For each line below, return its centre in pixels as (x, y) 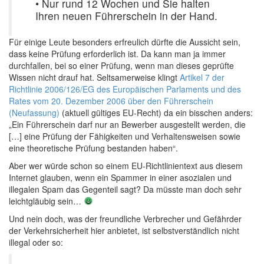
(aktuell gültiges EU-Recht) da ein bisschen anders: (156, 113)
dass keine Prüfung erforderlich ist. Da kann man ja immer (117, 54)
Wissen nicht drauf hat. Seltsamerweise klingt (94, 77)
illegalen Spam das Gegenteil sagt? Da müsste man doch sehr (125, 189)
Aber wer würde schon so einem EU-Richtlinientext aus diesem (126, 166)
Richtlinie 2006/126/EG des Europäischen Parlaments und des (125, 89)
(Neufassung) (34, 113)
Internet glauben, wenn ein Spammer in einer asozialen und (120, 177)
